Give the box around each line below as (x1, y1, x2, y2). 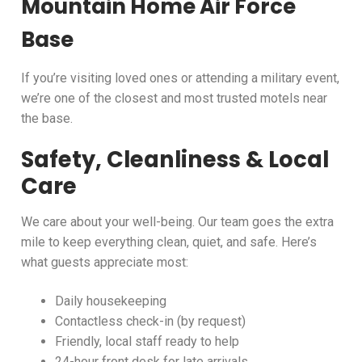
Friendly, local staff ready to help (54, 333, 239, 349)
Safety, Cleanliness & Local (21, 144, 329, 176)
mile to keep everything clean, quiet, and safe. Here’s (21, 234, 317, 250)
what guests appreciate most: (21, 254, 188, 270)
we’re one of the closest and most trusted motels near (21, 90, 327, 106)
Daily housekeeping (54, 293, 166, 309)
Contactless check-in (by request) (54, 313, 246, 329)
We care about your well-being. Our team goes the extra (21, 213, 334, 229)
